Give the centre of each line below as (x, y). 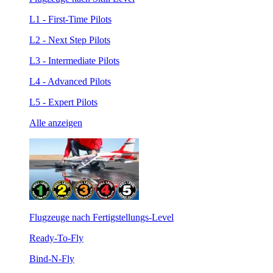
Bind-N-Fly (52, 258)
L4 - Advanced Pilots (70, 81)
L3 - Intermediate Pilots (74, 60)
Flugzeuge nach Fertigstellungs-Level (101, 217)
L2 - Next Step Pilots (70, 40)
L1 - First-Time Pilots (70, 19)
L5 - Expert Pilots (63, 102)
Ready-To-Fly (56, 238)
